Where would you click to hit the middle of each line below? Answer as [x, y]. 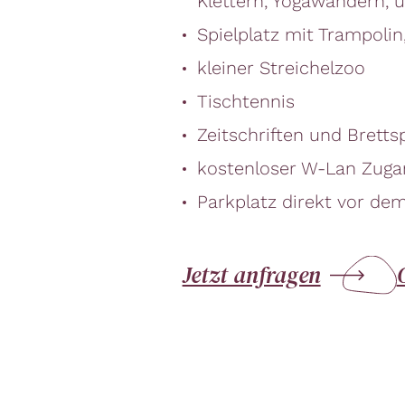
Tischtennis [245, 102]
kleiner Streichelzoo [281, 68]
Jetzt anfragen [251, 275]
